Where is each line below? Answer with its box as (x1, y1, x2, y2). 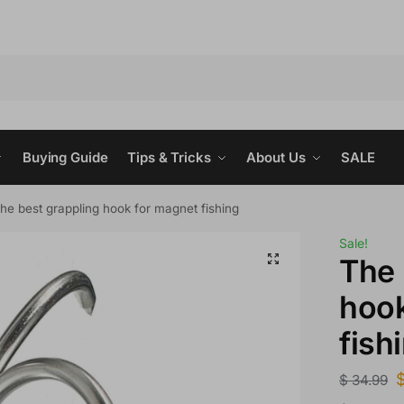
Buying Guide (22, 149, 108, 167)
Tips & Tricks (127, 149, 211, 167)
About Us (246, 149, 306, 167)
